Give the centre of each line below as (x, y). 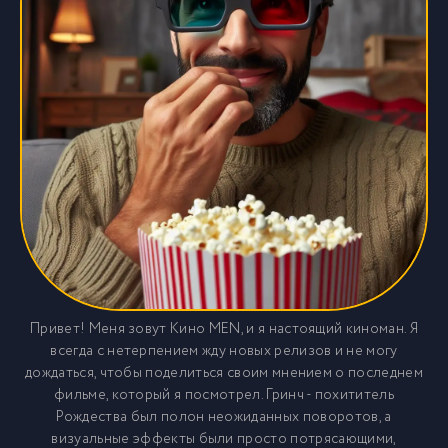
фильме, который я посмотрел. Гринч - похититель (224, 395)
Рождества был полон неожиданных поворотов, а (224, 417)
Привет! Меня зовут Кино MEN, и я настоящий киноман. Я (224, 329)
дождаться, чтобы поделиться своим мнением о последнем (224, 373)
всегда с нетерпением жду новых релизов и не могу (224, 351)
